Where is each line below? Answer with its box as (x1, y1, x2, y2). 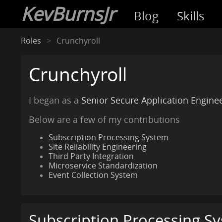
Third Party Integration (48, 151, 134, 162)
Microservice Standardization (48, 161, 158, 171)
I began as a (28, 94, 81, 106)
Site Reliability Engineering (48, 142, 147, 153)
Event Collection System (48, 170, 138, 181)
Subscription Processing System (48, 132, 168, 143)
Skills (177, 8, 205, 24)
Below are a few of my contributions (28, 113, 180, 126)
